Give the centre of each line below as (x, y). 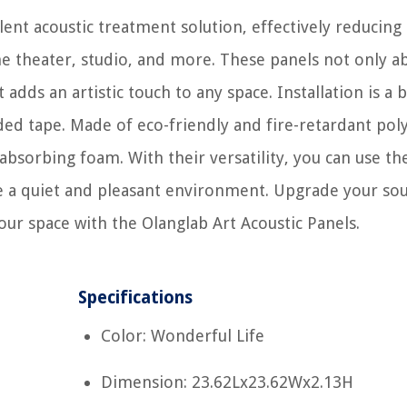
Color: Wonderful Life (183, 336)
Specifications (136, 298)
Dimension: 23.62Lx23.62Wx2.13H (228, 382)
